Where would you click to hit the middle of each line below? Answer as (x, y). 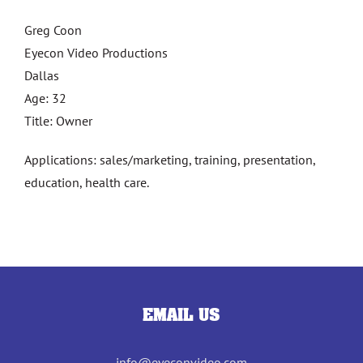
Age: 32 (45, 98)
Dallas (42, 75)
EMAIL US (181, 315)
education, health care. (87, 182)
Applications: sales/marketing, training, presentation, (170, 160)
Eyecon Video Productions (96, 53)
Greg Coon (53, 30)
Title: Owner (58, 121)
